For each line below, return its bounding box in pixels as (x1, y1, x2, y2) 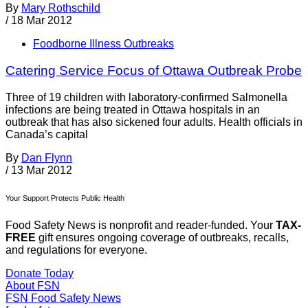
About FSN (5, 279, 60, 291)
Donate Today (5, 267, 74, 279)
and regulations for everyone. (5, 243, 147, 256)
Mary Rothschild (21, 2, 100, 14)
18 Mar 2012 (11, 14, 72, 27)
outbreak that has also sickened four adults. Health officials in (5, 115, 302, 128)
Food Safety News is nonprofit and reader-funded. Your (5, 219, 276, 231)
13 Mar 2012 (11, 164, 72, 176)
